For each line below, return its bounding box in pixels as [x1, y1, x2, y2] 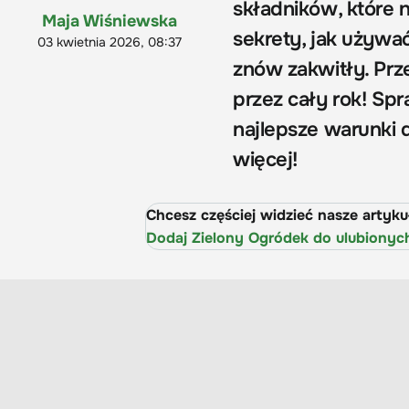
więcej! [233, 147, 298, 173]
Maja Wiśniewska [42, 11, 177, 32]
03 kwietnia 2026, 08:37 [37, 34, 182, 51]
